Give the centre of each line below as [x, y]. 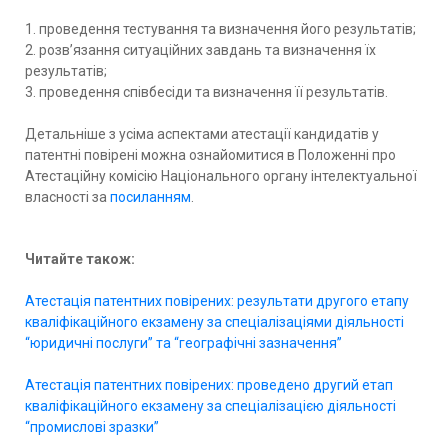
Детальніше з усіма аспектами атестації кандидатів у [202, 133]
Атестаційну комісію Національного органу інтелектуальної [221, 175]
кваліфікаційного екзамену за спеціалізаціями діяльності [214, 321]
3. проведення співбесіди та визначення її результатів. [206, 91]
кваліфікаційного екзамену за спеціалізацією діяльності [210, 405]
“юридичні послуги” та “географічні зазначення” [183, 342]
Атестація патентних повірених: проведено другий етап [209, 384]
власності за [67, 196]
